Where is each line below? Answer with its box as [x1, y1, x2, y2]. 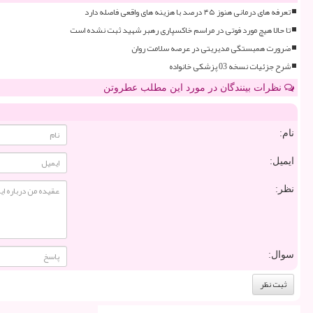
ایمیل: [270, 155, 294, 166]
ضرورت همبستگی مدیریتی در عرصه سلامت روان [131, 39, 291, 57]
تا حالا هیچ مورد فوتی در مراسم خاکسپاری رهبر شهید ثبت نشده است [70, 21, 291, 38]
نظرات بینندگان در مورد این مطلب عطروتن [103, 82, 284, 93]
